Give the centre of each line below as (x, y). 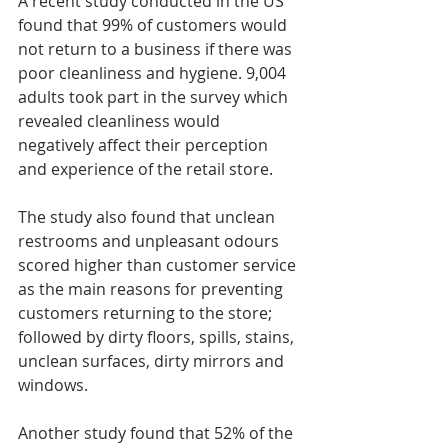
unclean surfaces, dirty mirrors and (153, 360)
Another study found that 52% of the (157, 432)
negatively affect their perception (145, 144)
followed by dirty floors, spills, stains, (158, 336)
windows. (53, 384)
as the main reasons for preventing (152, 288)
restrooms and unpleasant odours (150, 240)
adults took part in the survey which (155, 96)
